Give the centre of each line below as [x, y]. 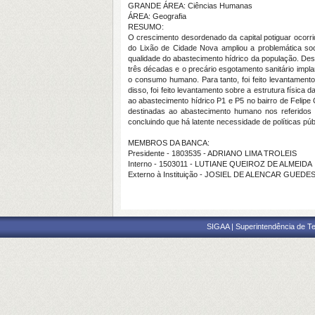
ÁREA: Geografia [157, 16]
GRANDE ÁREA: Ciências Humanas [190, 6]
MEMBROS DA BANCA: [169, 143]
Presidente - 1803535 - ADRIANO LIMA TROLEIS [212, 153]
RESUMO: [146, 27]
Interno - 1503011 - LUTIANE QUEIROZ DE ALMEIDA [220, 164]
